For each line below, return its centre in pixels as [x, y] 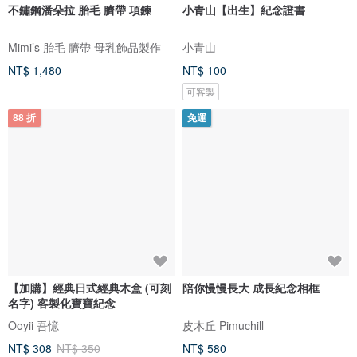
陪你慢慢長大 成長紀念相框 [251, 287]
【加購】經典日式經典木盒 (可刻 [90, 287]
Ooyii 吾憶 [33, 325]
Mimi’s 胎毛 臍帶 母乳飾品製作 [84, 47]
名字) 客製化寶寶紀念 [62, 302]
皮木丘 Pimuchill [223, 325]
